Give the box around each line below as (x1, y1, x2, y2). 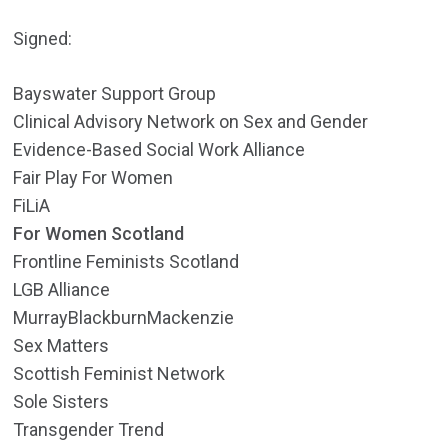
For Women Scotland (13, 223, 185, 245)
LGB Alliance (13, 279, 111, 301)
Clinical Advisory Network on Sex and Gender (13, 111, 369, 133)
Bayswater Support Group (13, 83, 217, 105)
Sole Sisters (13, 391, 110, 413)
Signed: (13, 28, 73, 50)
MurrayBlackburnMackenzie (13, 307, 235, 329)
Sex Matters (13, 335, 110, 357)
